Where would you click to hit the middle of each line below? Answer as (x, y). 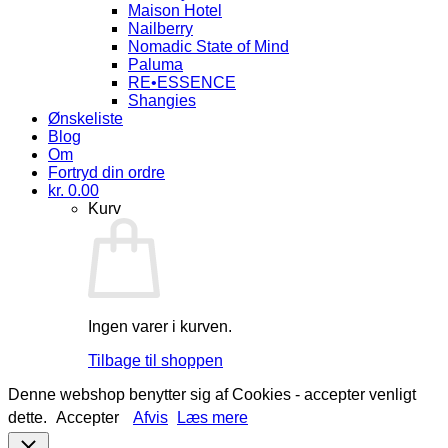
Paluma (155, 64)
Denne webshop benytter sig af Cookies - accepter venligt (212, 394)
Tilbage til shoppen (155, 360)
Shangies (162, 100)
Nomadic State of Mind (208, 46)
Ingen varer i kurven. (160, 326)
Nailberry (160, 28)
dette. (29, 417)
